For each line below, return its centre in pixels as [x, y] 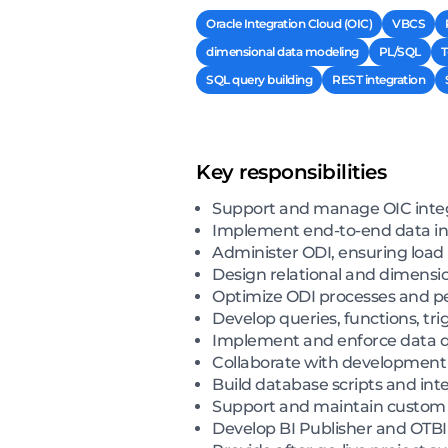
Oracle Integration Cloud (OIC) [289, 24]
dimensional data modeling [282, 52]
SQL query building [259, 80]
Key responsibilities [291, 172]
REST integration [378, 80]
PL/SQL [399, 52]
